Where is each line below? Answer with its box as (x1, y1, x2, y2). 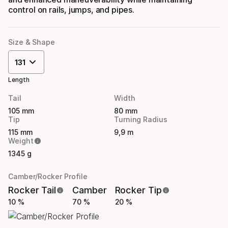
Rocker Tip (115, 185, 162, 196)
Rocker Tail (8, 185, 56, 196)
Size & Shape (8, 38, 55, 47)
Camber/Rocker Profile (8, 172, 88, 181)
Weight (8, 136, 34, 146)
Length (8, 76, 30, 84)
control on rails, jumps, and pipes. (8, 5, 134, 15)
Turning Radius (114, 115, 167, 124)
